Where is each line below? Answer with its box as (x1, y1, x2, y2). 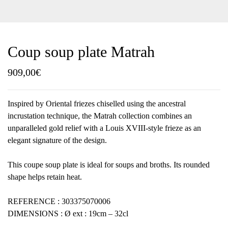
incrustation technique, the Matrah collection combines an (8, 111, 192, 120)
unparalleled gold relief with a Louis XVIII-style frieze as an (8, 124, 201, 132)
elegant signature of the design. (8, 136, 107, 145)
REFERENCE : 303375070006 (8, 197, 110, 206)
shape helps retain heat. (8, 173, 82, 181)
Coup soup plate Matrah (8, 43, 155, 60)
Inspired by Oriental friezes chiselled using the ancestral (8, 99, 186, 108)
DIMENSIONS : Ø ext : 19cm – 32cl (8, 209, 128, 218)
